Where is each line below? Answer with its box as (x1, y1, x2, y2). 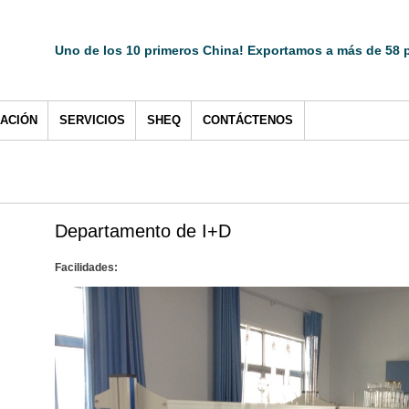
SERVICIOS (59, 113, 125, 127)
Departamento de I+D (55, 221, 231, 242)
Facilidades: (55, 261, 118, 275)
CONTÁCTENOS (203, 113, 293, 127)
